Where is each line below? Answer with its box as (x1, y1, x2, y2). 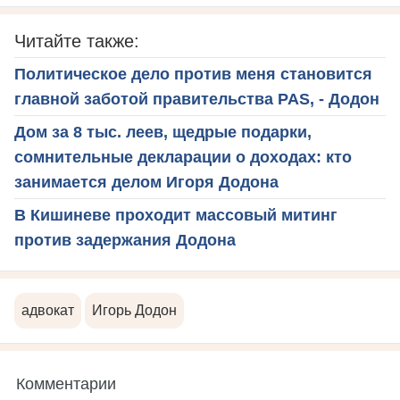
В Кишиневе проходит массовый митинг (14, 206, 337, 225)
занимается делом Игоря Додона (14, 173, 279, 192)
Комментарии (16, 371, 116, 395)
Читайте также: (14, 31, 139, 52)
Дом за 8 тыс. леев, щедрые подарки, (14, 123, 312, 142)
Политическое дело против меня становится (14, 65, 372, 84)
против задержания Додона (14, 231, 236, 250)
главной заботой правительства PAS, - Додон (14, 90, 379, 109)
